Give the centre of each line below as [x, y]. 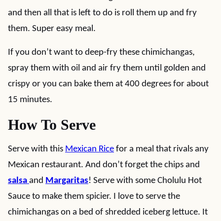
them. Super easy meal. [52, 29]
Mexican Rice [90, 149]
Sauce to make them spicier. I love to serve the [94, 197]
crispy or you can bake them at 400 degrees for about [108, 84]
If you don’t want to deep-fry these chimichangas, [101, 53]
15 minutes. [30, 100]
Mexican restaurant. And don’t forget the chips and [104, 165]
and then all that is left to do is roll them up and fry [102, 13]
